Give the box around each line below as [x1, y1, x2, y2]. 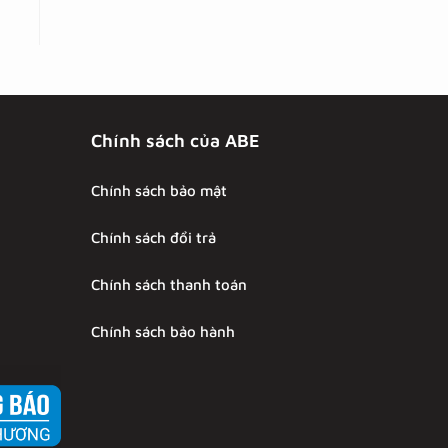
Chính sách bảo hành [91, 322, 235, 340]
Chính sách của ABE [91, 129, 260, 151]
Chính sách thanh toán [91, 275, 247, 293]
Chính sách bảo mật [91, 181, 227, 199]
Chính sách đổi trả [91, 228, 216, 246]
